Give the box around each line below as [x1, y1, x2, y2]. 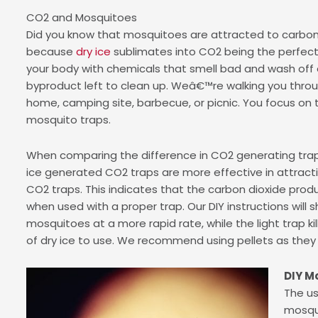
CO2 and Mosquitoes [26, 9, 137, 25]
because [26, 43, 76, 59]
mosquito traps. [26, 111, 111, 127]
